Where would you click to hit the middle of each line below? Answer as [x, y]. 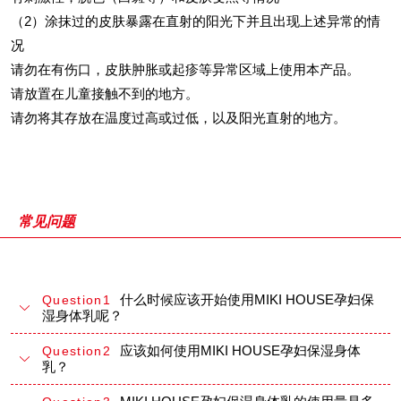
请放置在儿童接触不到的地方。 [105, 94]
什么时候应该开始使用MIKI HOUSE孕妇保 [247, 300]
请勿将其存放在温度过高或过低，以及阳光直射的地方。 [179, 118]
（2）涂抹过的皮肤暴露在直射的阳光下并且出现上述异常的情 [196, 21]
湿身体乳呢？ [82, 316]
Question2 [77, 352]
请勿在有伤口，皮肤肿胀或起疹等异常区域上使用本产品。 [185, 70]
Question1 [77, 301]
